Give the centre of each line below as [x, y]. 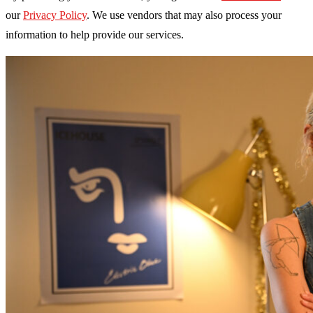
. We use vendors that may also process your [184, 15]
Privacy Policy [55, 15]
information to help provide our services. [95, 35]
